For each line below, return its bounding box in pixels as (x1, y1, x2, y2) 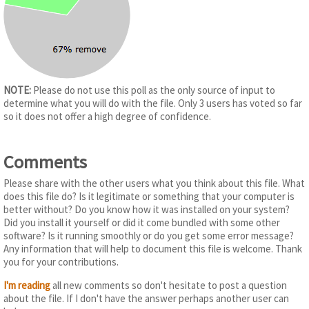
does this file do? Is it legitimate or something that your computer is (3, 189, 295, 203)
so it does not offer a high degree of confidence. (3, 110, 211, 123)
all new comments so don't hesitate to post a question (50, 278, 287, 292)
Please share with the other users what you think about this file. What (3, 176, 305, 190)
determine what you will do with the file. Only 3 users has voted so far (3, 97, 302, 110)
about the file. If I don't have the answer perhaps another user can (3, 291, 289, 305)
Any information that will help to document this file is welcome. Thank (3, 241, 302, 255)
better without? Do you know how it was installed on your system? (3, 202, 290, 216)
